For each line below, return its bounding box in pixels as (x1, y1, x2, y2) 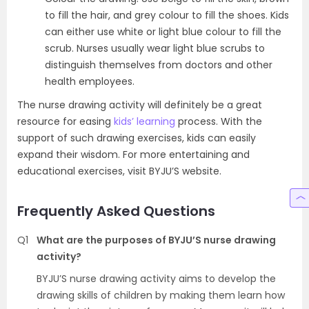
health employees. (45, 74, 137, 88)
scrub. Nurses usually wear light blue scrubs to (45, 41, 265, 55)
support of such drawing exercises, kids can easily (17, 131, 256, 145)
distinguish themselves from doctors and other (45, 58, 272, 72)
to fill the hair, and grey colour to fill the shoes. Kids (45, 8, 289, 22)
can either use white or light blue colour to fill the (45, 25, 281, 39)
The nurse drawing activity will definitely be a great (17, 98, 262, 112)
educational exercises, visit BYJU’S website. (17, 164, 221, 178)
